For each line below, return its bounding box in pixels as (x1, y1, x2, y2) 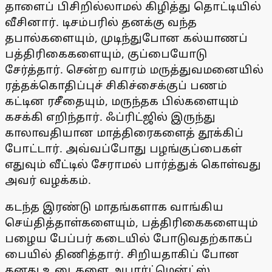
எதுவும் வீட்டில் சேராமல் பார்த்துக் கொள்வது (5, 157, 261, 172)
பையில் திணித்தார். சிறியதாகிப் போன (5, 246, 239, 262)
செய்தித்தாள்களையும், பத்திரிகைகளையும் (5, 215, 258, 230)
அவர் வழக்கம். (5, 172, 91, 188)
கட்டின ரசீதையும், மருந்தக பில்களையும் (5, 93, 239, 109)
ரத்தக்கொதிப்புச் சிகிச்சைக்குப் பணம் (5, 78, 227, 93)
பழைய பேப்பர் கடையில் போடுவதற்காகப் (5, 231, 253, 246)
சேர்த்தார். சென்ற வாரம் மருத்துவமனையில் (5, 62, 263, 77)
